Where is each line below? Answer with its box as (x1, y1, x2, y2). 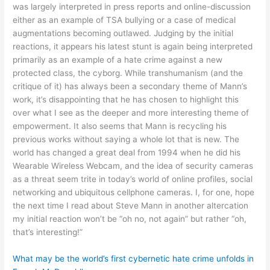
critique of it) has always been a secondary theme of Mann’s (13, 81, 248, 91)
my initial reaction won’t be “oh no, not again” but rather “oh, (13, 213, 247, 224)
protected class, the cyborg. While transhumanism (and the (13, 67, 243, 78)
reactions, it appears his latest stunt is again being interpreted (13, 41, 253, 51)
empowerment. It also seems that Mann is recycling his (13, 121, 227, 131)
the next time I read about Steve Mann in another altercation (13, 200, 249, 210)
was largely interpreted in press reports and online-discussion (13, 1, 251, 11)
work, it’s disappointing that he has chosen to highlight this (13, 94, 239, 104)
